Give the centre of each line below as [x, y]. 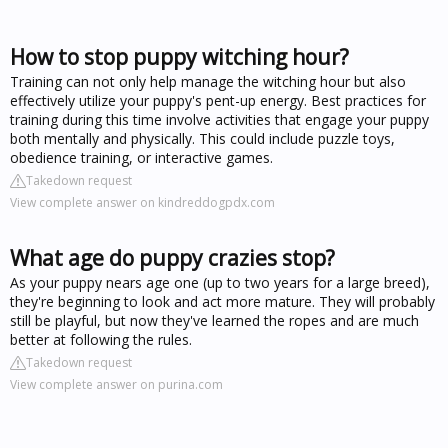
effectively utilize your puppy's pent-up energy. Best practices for [218, 100]
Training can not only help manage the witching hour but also [208, 81]
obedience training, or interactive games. [141, 157]
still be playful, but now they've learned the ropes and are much [214, 320]
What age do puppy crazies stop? [172, 258]
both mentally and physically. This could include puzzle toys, [202, 138]
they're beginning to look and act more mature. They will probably [222, 301]
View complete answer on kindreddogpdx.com [142, 202]
